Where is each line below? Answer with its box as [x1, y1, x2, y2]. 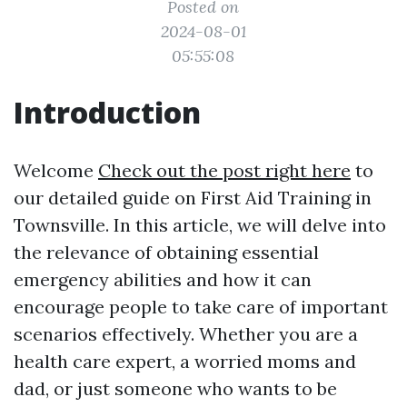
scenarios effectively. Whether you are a [14, 323, 358, 345]
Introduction [14, 93, 201, 132]
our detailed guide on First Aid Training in [14, 186, 372, 209]
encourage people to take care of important [14, 295, 388, 318]
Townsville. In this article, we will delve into [14, 213, 386, 236]
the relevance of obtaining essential [14, 241, 319, 263]
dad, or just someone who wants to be [14, 377, 337, 400]
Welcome [14, 159, 98, 182]
